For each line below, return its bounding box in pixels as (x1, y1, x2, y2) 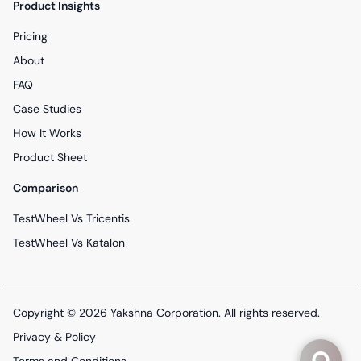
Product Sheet (13, 150, 87, 165)
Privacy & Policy (13, 330, 96, 345)
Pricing (13, 29, 48, 44)
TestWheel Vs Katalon (13, 235, 125, 251)
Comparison (13, 180, 78, 196)
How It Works (13, 126, 81, 141)
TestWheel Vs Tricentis (13, 211, 130, 226)
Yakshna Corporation (110, 305, 218, 321)
